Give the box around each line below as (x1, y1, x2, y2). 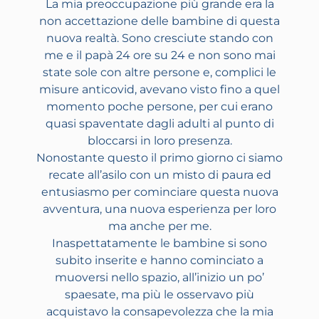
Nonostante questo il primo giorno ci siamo (36, 151, 283, 165)
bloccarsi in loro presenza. (87, 134, 232, 148)
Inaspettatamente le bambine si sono (52, 236, 267, 251)
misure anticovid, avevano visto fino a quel (39, 83, 280, 97)
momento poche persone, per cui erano (46, 100, 273, 114)
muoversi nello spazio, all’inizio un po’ (55, 271, 264, 285)
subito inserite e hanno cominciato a (56, 253, 263, 268)
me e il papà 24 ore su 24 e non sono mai (43, 48, 276, 63)
